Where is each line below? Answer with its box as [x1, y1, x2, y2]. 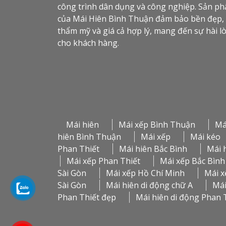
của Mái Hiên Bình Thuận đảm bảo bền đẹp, [58, 13, 224, 25]
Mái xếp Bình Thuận [119, 119, 195, 131]
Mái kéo [190, 131, 220, 143]
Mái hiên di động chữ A [106, 180, 193, 191]
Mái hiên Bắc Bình [119, 143, 187, 155]
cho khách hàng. [58, 37, 119, 49]
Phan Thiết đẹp [58, 192, 116, 203]
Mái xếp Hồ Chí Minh [106, 167, 185, 179]
